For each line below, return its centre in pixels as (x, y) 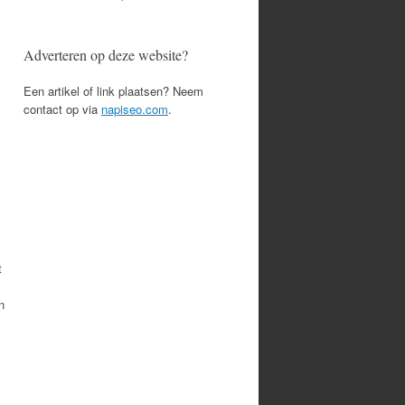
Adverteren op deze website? (106, 55)
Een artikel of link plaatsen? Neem (113, 91)
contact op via (62, 109)
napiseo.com (135, 109)
